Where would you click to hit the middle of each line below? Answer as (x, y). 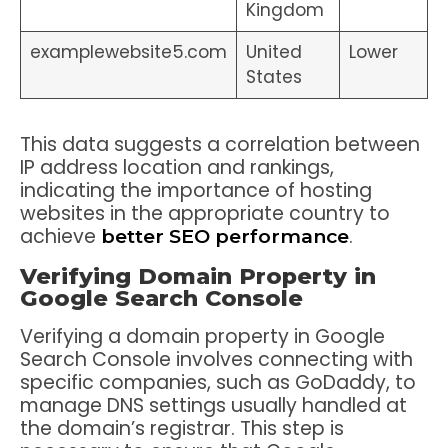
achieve (60, 236)
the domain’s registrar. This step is (182, 429)
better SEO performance (225, 235)
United (273, 51)
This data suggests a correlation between (220, 144)
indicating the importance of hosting (196, 190)
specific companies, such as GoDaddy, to (218, 383)
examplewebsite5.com (128, 51)
